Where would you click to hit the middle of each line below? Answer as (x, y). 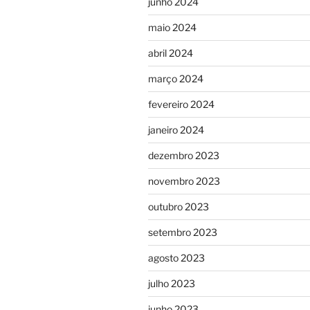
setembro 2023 (183, 232)
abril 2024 (171, 53)
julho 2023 (172, 283)
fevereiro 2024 (181, 104)
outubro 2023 (179, 207)
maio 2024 (172, 27)
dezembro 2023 (184, 155)
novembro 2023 (184, 181)
